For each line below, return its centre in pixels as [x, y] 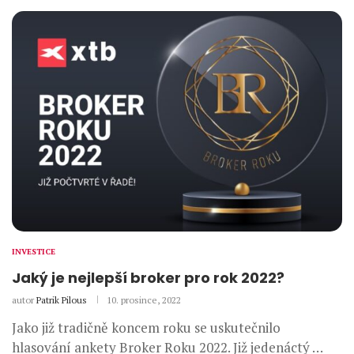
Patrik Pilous [62, 300]
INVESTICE [34, 252]
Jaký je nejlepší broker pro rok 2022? [148, 278]
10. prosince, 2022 [144, 300]
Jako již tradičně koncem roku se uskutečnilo [146, 328]
